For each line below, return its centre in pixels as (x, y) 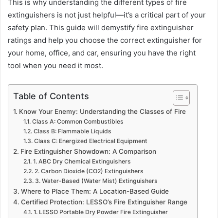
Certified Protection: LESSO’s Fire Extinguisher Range (104, 202)
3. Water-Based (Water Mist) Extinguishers (96, 181)
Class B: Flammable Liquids (72, 131)
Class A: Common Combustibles (78, 121)
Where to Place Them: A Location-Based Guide (95, 191)
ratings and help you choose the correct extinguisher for (105, 40)
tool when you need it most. (55, 65)
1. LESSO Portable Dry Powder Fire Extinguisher (100, 212)
